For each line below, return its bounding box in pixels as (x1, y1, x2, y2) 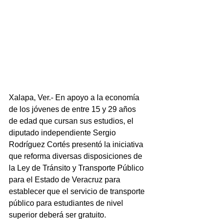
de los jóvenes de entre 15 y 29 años (9, 105, 138, 113)
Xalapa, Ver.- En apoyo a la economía (9, 93, 141, 102)
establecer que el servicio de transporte (9, 187, 147, 196)
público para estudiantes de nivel (9, 198, 125, 207)
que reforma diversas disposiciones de (9, 152, 144, 160)
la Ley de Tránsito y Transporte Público (9, 163, 146, 172)
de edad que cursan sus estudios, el (9, 116, 135, 125)
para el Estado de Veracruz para (9, 175, 122, 184)
